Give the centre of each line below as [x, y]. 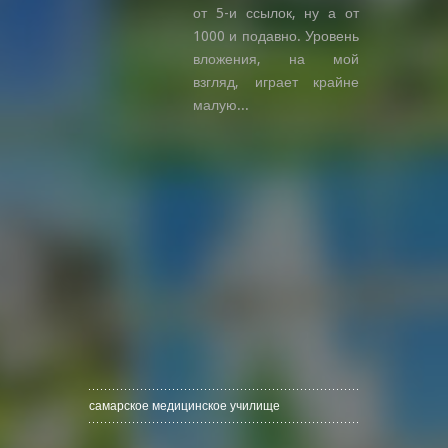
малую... [221, 104]
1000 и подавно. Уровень [276, 35]
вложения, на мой [276, 58]
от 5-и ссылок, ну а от [276, 12]
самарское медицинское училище [184, 405]
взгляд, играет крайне [276, 81]
